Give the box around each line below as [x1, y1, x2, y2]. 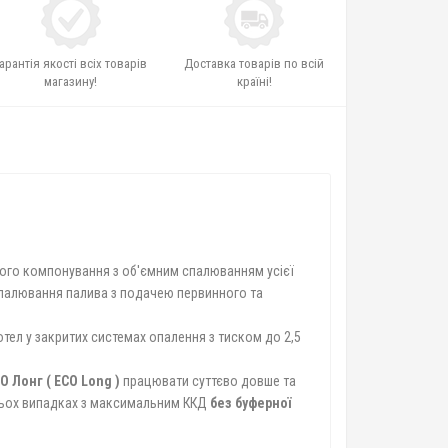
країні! [236, 74, 272, 89]
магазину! [44, 74, 98, 89]
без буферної [210, 395, 291, 411]
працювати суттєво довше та [120, 373, 296, 389]
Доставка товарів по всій [184, 56, 325, 71]
